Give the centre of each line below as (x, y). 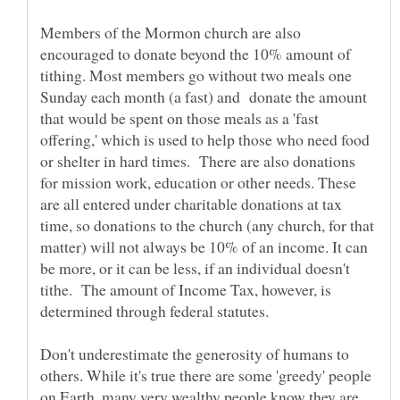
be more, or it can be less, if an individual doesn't (195, 267)
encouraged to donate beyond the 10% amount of (196, 53)
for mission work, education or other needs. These (198, 182)
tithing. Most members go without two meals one (196, 75)
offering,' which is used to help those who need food (205, 139)
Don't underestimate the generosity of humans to (195, 353)
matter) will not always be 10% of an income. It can (204, 246)
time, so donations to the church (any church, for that (207, 225)
